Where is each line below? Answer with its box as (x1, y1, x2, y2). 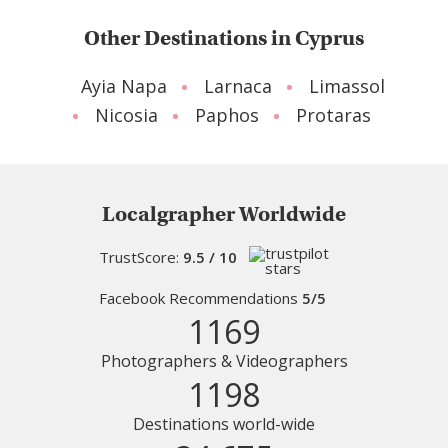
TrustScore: (99, 246, 183, 267)
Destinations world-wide (133, 412, 315, 435)
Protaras (295, 102, 371, 127)
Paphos (194, 102, 259, 127)
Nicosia (94, 102, 158, 127)
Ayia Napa (80, 73, 167, 98)
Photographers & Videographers (100, 349, 348, 372)
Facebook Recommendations (99, 287, 302, 308)
